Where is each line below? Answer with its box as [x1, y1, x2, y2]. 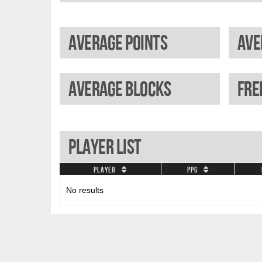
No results [66, 185, 104, 195]
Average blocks [68, 77, 171, 101]
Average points [68, 30, 167, 54]
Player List [68, 135, 142, 158]
